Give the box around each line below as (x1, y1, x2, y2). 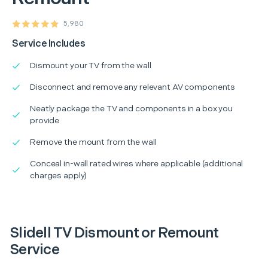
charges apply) (30, 170, 87, 181)
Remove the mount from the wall (30, 136, 157, 147)
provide (30, 115, 60, 126)
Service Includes (12, 38, 86, 50)
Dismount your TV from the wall (30, 60, 151, 71)
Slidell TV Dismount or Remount (10, 224, 219, 242)
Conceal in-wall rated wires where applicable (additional (30, 158, 243, 169)
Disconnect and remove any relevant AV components (30, 81, 236, 92)
